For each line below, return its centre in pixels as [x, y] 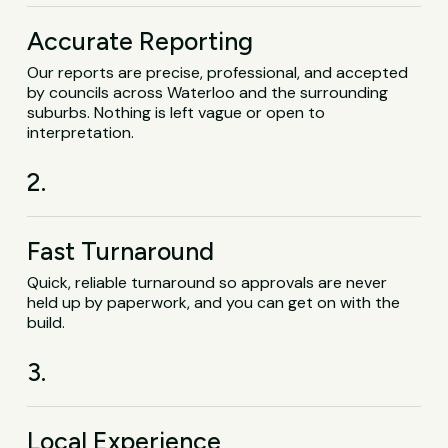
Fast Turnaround [121, 251]
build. [46, 323]
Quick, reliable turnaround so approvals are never [207, 283]
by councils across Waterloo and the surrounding [208, 93]
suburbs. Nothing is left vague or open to [176, 113]
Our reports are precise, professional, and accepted [218, 73]
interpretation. [81, 133]
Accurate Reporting [140, 41]
